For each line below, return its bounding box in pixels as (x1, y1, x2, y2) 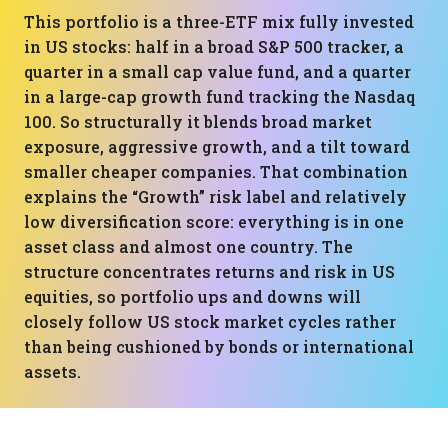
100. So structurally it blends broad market (24, 111, 372, 132)
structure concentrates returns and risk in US (24, 261, 395, 282)
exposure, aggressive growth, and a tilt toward (24, 136, 410, 157)
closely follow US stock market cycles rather (24, 311, 396, 332)
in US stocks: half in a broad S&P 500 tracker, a (24, 36, 404, 57)
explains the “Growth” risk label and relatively (24, 186, 407, 207)
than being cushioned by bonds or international (24, 336, 414, 357)
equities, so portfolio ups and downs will (24, 286, 361, 307)
